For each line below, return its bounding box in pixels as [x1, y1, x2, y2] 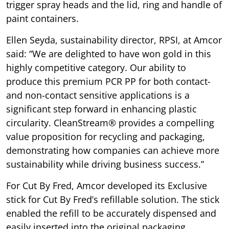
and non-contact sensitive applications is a [6, 89, 190, 102]
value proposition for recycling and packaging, [6, 130, 205, 143]
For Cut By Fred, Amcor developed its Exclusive [6, 179, 207, 192]
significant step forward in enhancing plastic [6, 103, 197, 116]
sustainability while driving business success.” [6, 158, 204, 171]
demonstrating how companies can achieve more [6, 144, 219, 157]
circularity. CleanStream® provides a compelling [6, 117, 214, 129]
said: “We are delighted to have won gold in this [6, 48, 211, 60]
